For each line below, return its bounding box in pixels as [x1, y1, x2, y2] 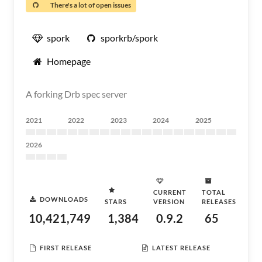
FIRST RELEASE [40, 243, 92, 251]
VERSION [153, 198, 185, 205]
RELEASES [202, 198, 236, 205]
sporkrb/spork [101, 32, 158, 43]
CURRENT [153, 188, 187, 196]
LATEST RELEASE [152, 243, 211, 251]
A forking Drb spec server [26, 88, 127, 99]
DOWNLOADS [40, 195, 88, 203]
